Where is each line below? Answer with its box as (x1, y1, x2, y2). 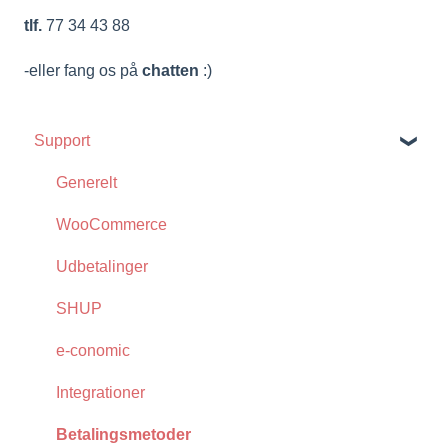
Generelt (56, 173, 117, 191)
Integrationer (56, 383, 145, 401)
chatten (142, 61, 199, 79)
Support (34, 131, 90, 149)
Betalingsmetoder (56, 425, 191, 443)
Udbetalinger (56, 257, 148, 275)
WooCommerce (56, 215, 167, 233)
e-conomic (56, 341, 130, 359)
